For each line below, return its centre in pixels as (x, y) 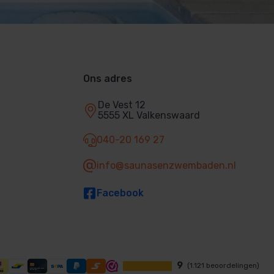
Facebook (120, 193)
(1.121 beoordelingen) (223, 266)
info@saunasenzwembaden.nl (167, 166)
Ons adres (108, 79)
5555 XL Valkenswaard (149, 116)
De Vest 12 (122, 105)
